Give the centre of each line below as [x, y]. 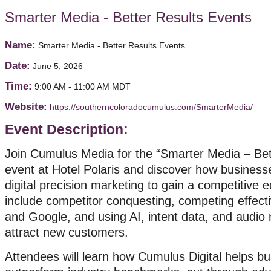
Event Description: [67, 129]
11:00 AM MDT [102, 87]
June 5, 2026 [58, 66]
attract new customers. [67, 232]
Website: [26, 107]
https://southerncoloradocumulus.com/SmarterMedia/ [151, 107]
